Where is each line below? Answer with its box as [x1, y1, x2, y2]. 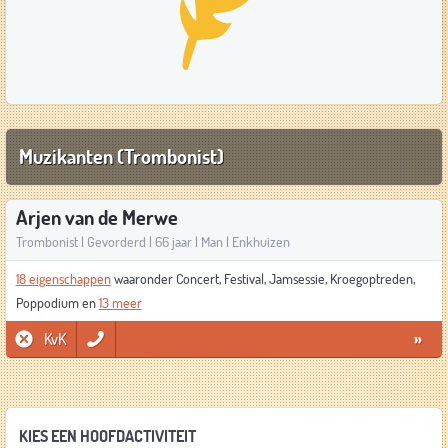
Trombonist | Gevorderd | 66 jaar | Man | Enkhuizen [15, 233, 290, 251]
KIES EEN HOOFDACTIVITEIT [18, 426, 196, 446]
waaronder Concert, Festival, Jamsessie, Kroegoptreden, [110, 270, 415, 288]
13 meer [98, 294, 142, 312]
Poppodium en [15, 294, 99, 312]
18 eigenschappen [15, 270, 111, 288]
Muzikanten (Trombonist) [18, 144, 224, 169]
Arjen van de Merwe [15, 205, 178, 230]
